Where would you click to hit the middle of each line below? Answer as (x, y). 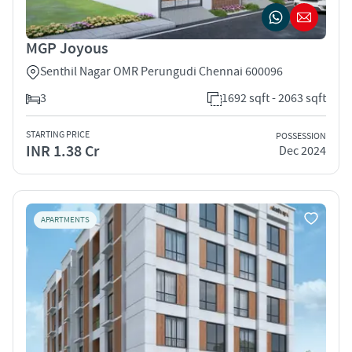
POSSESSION (301, 137)
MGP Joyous (67, 48)
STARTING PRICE (58, 134)
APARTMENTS (65, 220)
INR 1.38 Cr (62, 151)
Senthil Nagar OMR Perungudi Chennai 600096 (161, 71)
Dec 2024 (302, 151)
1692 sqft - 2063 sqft (274, 98)
